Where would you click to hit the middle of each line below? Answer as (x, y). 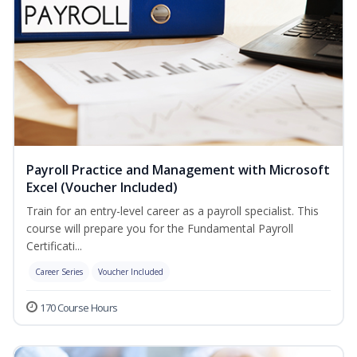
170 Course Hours (79, 308)
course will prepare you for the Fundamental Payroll (160, 229)
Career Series (59, 272)
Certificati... (54, 246)
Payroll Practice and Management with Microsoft (178, 170)
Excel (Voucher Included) (102, 188)
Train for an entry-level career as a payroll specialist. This (173, 211)
